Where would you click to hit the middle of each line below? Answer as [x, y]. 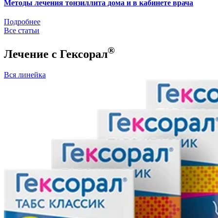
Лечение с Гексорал [56, 54]
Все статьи [22, 30]
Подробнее [22, 21]
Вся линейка [25, 74]
